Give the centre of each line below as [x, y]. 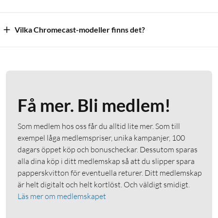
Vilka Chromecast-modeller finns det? [80, 29]
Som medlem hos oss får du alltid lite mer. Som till [99, 126]
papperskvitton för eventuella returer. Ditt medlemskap [110, 173]
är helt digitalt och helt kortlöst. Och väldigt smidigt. [104, 184]
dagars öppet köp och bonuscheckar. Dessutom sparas [108, 149]
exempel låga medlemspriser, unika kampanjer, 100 [101, 137]
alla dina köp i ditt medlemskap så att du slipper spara [106, 161]
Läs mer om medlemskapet [62, 196]
